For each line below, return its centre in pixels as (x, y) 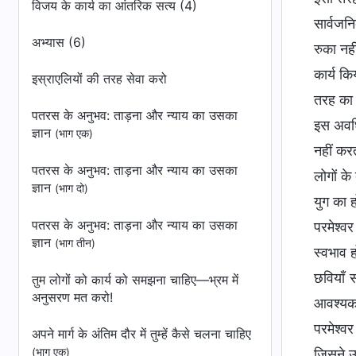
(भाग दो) (72, 188)
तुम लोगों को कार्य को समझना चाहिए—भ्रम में (135, 280)
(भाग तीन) (75, 243)
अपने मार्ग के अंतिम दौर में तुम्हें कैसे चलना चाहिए (141, 334)
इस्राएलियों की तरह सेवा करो (99, 79)
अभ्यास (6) (59, 42)
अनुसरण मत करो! (72, 297)
